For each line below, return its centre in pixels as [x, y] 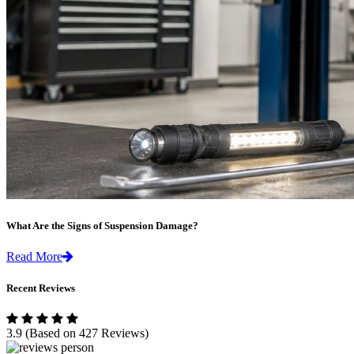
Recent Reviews [41, 288]
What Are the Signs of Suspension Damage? [102, 226]
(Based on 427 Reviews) [87, 333]
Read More [34, 257]
